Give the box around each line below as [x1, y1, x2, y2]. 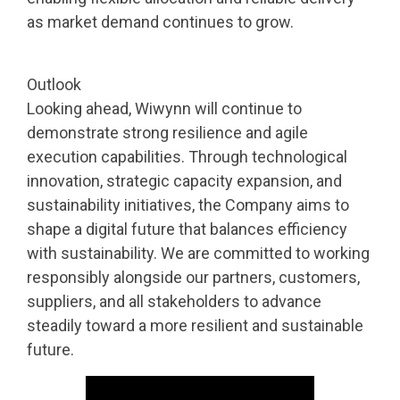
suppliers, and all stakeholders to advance [27, 291, 321, 311]
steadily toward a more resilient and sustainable [27, 315, 363, 335]
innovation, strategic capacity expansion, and [27, 171, 342, 190]
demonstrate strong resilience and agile [27, 122, 308, 142]
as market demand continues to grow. [27, 12, 294, 31]
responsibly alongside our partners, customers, [27, 267, 360, 287]
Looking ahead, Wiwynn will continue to [27, 98, 302, 118]
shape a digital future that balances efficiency [27, 219, 347, 238]
